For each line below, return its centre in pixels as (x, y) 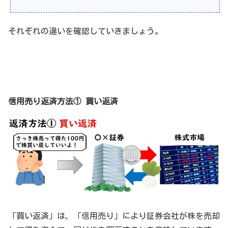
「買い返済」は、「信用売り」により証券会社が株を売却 (114, 216)
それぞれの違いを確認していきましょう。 (85, 31)
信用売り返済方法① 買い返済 (63, 102)
